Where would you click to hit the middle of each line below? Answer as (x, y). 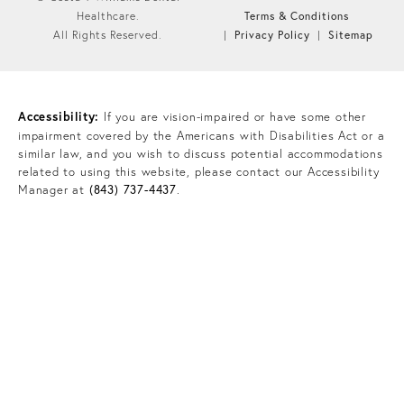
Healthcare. (108, 16)
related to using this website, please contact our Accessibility (199, 172)
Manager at (54, 190)
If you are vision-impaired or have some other (233, 117)
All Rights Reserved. (108, 35)
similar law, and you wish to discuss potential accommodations (201, 154)
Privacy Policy (272, 34)
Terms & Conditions (296, 15)
